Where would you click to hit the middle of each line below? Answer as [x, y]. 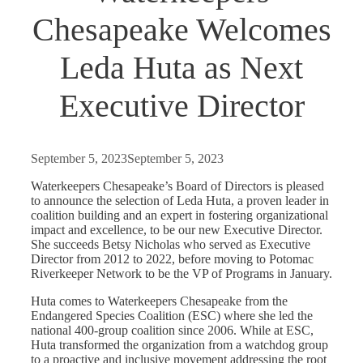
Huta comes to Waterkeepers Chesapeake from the [159, 301]
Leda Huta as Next [181, 68]
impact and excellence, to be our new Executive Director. [177, 230]
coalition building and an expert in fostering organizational [179, 216]
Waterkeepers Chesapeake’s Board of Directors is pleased [177, 186]
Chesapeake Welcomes [181, 30]
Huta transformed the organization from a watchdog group [179, 345]
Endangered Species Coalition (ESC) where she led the [172, 316]
